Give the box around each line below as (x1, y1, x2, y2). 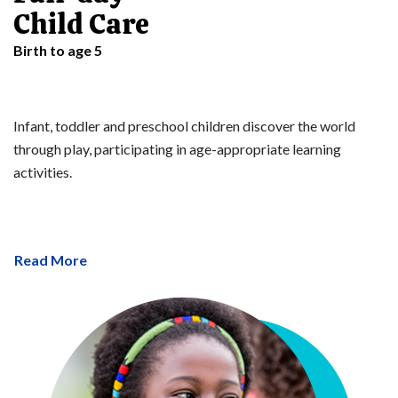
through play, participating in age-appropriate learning (13, 140, 341, 158)
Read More (14, 251, 87, 269)
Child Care (13, 5, 149, 44)
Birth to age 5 (13, 42, 102, 60)
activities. (13, 163, 72, 181)
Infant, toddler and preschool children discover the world (13, 117, 355, 135)
